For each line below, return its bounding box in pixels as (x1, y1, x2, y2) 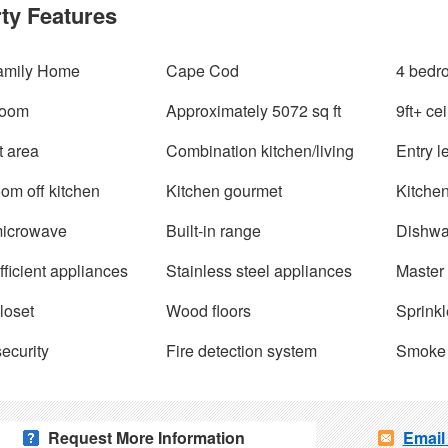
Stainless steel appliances (166, 259, 352, 282)
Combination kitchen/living (166, 139, 354, 162)
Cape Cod (166, 59, 239, 82)
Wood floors (166, 299, 251, 322)
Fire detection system (166, 339, 317, 362)
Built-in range (166, 219, 261, 242)
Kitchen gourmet (166, 179, 282, 202)
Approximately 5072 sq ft (166, 99, 341, 122)
